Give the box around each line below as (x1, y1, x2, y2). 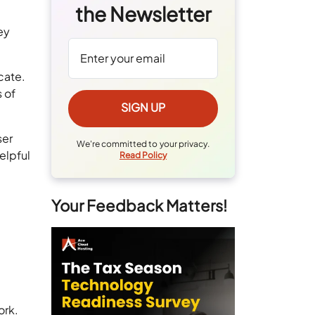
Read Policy (119, 150, 167, 161)
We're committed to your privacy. (77, 139, 210, 150)
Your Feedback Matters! (51, 195, 228, 216)
